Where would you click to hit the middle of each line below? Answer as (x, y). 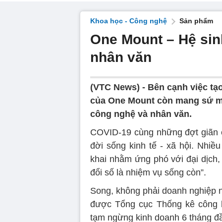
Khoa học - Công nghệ (129, 21)
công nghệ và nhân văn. (141, 114)
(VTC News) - (119, 87)
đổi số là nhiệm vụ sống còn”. (148, 172)
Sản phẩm (196, 21)
